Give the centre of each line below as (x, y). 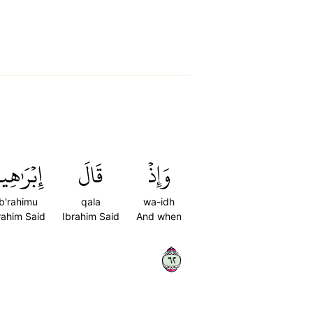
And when (159, 216)
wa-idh (159, 202)
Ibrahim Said (91, 216)
